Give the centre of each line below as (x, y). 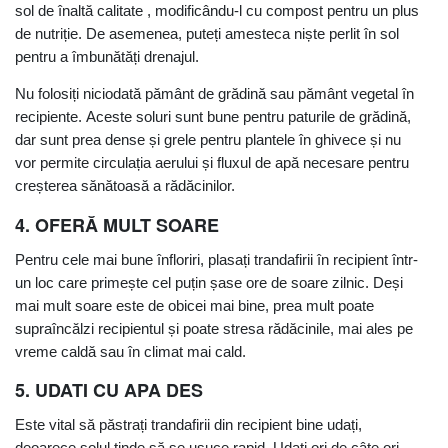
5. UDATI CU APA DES (109, 390)
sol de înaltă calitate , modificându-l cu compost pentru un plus (217, 11)
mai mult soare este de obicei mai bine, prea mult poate (194, 305)
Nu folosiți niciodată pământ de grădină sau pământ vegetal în (214, 94)
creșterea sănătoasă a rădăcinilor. (125, 186)
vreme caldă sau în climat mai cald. (130, 351)
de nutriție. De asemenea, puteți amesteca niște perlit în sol (207, 34)
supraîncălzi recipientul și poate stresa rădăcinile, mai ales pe (214, 328)
